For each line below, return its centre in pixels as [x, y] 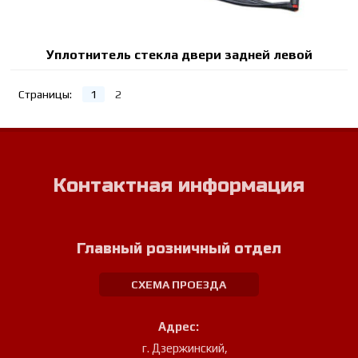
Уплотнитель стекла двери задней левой [179, 55]
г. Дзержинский [183, 348]
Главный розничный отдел [179, 249]
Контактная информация [179, 186]
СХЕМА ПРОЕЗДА [179, 285]
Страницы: [46, 95]
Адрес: [179, 327]
